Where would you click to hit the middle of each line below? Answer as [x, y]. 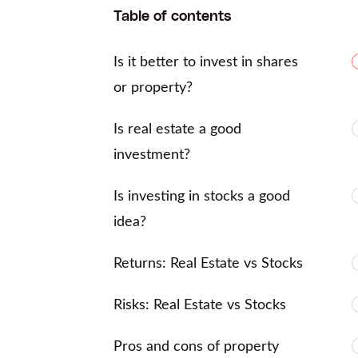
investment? [152, 155]
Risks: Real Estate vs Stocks [200, 305]
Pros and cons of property [196, 346]
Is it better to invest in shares [206, 62]
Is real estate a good [177, 129]
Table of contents [173, 16]
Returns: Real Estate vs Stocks [208, 263]
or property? [153, 88]
